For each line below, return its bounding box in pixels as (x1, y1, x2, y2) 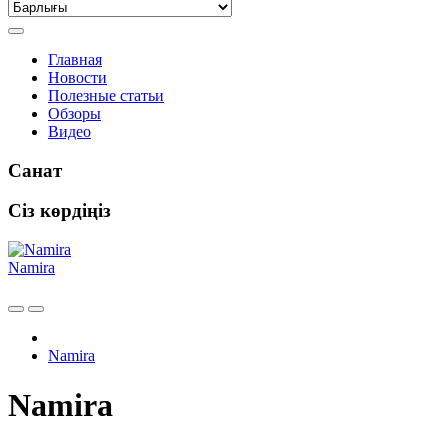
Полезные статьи (48, 87, 164, 104)
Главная (48, 51, 102, 68)
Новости (48, 69, 107, 86)
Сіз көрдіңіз (8, 200, 111, 222)
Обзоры (48, 105, 101, 122)
